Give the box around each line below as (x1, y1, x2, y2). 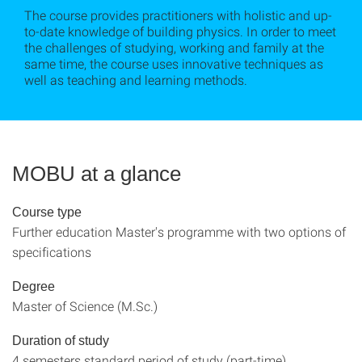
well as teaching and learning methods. (24, 71, 247, 88)
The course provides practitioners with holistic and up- (24, 6, 332, 23)
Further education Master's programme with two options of (12, 223, 346, 240)
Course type (12, 205, 82, 219)
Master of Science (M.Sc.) (12, 297, 158, 314)
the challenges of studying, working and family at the (24, 39, 324, 56)
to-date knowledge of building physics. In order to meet (24, 23, 336, 40)
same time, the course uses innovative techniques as (24, 55, 323, 72)
